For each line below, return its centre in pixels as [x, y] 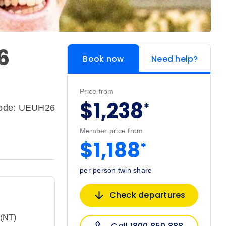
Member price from [111, 131]
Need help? [175, 59]
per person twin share [116, 170]
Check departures [147, 195]
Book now [103, 59]
